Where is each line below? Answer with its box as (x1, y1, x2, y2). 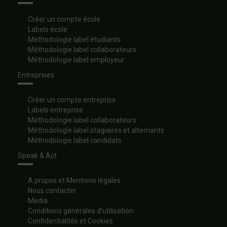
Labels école (28, 25, 67, 34)
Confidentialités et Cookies (28, 217, 113, 225)
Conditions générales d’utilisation (28, 207, 133, 215)
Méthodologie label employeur (28, 56, 125, 64)
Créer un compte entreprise (28, 96, 116, 104)
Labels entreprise (28, 106, 83, 115)
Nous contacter (28, 186, 77, 195)
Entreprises (18, 71, 54, 80)
